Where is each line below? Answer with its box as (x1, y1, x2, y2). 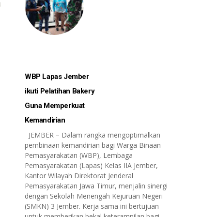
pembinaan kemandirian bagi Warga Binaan (25, 140, 161, 150)
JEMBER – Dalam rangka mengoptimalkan (25, 130, 160, 139)
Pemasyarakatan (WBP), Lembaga (25, 151, 133, 160)
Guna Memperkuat (25, 101, 85, 110)
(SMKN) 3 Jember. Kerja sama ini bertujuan (25, 201, 159, 211)
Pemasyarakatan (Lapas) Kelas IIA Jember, (25, 161, 158, 170)
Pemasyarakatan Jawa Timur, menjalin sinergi (25, 181, 168, 190)
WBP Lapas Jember (25, 72, 89, 81)
